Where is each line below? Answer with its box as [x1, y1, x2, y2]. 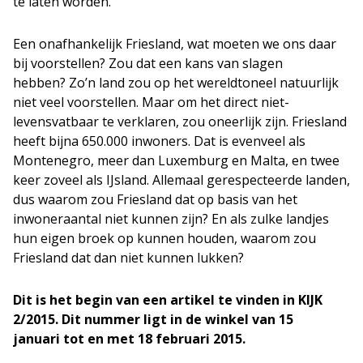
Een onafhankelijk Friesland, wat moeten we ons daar [13, 35, 336, 53]
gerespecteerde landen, [203, 171, 350, 189]
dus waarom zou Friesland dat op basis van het [13, 190, 297, 208]
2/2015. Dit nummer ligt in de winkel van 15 [13, 310, 293, 328]
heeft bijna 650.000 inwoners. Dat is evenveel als [13, 132, 305, 150]
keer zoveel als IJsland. [13, 171, 152, 189]
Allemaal [152, 171, 203, 189]
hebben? [13, 74, 69, 92]
